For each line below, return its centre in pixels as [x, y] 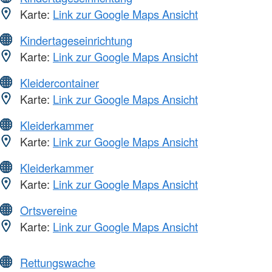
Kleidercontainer [59, 83]
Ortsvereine [49, 210]
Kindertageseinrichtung [76, 40]
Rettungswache [58, 263]
